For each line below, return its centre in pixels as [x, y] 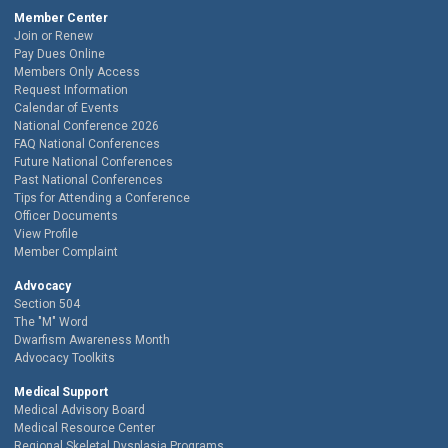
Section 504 [47, 304]
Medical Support [61, 392]
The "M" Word [51, 322]
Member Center [61, 18]
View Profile [46, 234]
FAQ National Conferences [87, 144]
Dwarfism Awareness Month [92, 340]
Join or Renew [53, 36]
